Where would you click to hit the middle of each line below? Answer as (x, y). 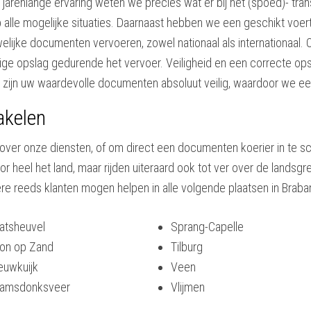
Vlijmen (187, 287)
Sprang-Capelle (207, 227)
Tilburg (186, 247)
